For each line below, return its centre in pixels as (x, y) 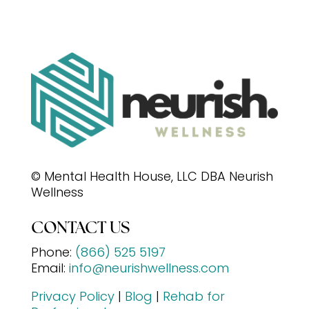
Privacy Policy (72, 296)
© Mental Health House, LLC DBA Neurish (152, 176)
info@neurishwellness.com (149, 268)
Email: (50, 268)
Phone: (53, 252)
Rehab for (193, 296)
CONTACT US (80, 229)
